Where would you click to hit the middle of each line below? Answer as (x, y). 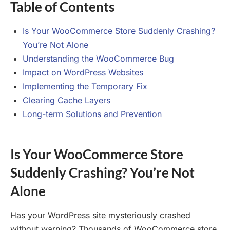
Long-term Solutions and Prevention (92, 114)
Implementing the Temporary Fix (85, 87)
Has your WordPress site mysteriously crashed (100, 215)
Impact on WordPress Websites (83, 73)
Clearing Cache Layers (66, 100)
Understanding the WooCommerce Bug (98, 59)
